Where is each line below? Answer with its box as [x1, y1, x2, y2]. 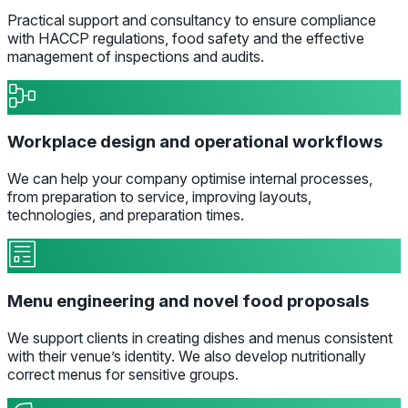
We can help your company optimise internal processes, [7, 169, 372, 189]
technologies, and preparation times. [7, 206, 244, 225]
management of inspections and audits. [7, 46, 264, 66]
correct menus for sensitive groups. [7, 364, 239, 383]
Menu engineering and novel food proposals [7, 290, 369, 311]
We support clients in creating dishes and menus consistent [7, 328, 393, 347]
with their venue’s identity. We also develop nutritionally [7, 346, 366, 365]
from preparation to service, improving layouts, [7, 188, 311, 207]
